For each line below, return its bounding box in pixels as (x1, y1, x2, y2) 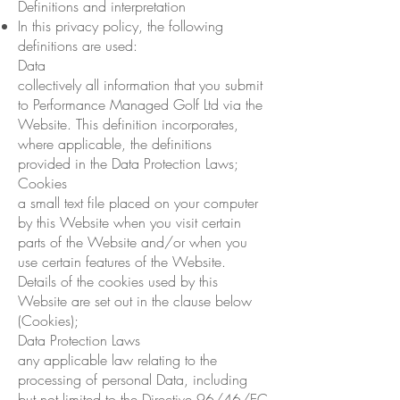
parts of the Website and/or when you (18, 231, 247, 252)
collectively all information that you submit (18, 74, 262, 95)
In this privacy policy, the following (18, 15, 223, 36)
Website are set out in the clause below (18, 290, 252, 311)
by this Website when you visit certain (18, 212, 241, 232)
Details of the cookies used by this (18, 271, 218, 291)
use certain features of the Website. (18, 251, 226, 271)
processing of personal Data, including (18, 369, 247, 389)
